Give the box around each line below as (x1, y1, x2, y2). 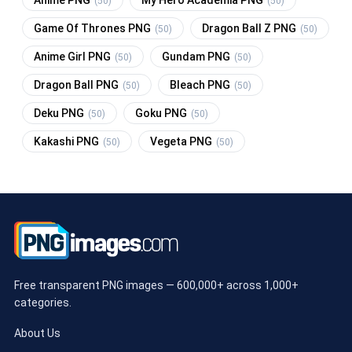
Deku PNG (34, 106, 86, 119)
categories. (14, 295, 71, 309)
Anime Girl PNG (34, 49, 113, 63)
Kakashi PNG (34, 134, 101, 148)
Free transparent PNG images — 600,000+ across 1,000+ (14, 278, 299, 291)
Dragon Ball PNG (34, 78, 121, 91)
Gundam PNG (162, 49, 233, 63)
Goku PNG (135, 106, 189, 119)
